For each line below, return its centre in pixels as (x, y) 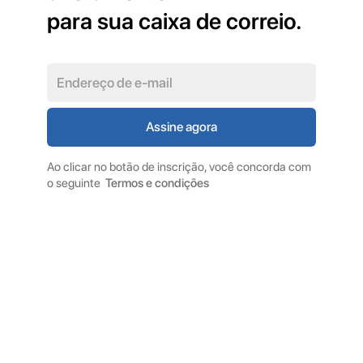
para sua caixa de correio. (174, 21)
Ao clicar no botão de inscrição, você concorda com (179, 167)
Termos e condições (157, 183)
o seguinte (75, 183)
